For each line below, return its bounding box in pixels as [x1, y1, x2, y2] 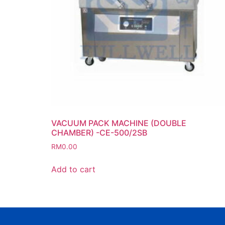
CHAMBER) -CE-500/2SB [51, 127, 147, 138]
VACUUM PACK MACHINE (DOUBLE [51, 118, 186, 128]
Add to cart [51, 164, 95, 174]
